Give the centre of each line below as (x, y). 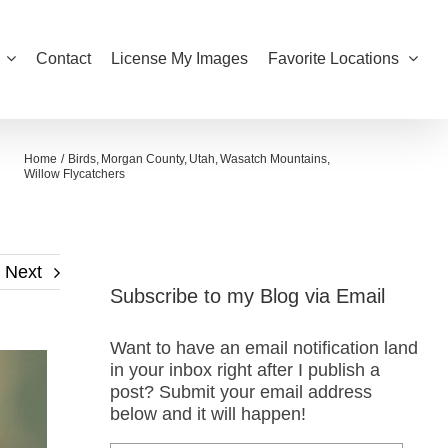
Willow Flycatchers (74, 173)
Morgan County (143, 158)
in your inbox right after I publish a (244, 370)
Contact (63, 58)
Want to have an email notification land (263, 348)
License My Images (179, 58)
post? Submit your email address (240, 392)
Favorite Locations (333, 58)
